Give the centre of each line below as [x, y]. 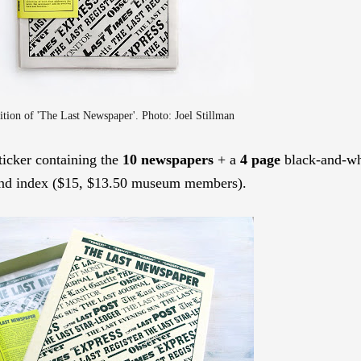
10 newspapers [168, 159]
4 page [260, 159]
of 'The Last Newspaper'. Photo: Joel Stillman [128, 115]
